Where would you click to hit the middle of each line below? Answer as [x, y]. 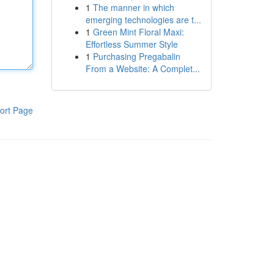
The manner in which [133, 7]
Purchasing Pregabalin [136, 56]
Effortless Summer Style [131, 44]
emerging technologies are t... [143, 20]
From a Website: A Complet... [143, 68]
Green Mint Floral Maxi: [138, 32]
